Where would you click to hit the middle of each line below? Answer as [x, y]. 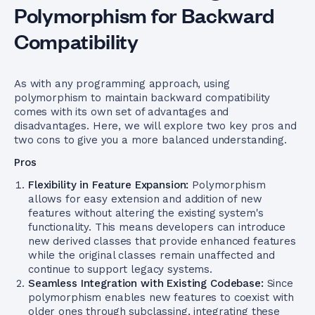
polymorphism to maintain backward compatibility [142, 98]
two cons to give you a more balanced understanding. [150, 140]
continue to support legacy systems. [120, 269]
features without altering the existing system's [146, 213]
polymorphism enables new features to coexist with [161, 297]
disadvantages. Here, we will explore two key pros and [155, 126]
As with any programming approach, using [122, 84]
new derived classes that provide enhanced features [162, 241]
